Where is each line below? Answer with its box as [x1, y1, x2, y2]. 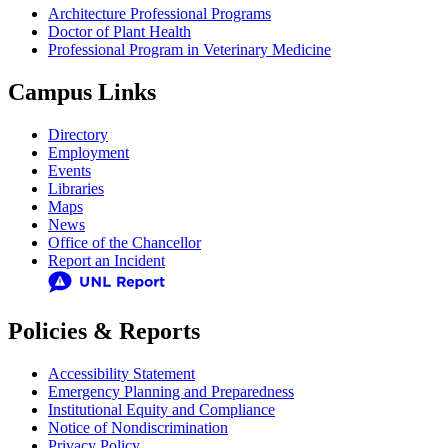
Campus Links [8, 78, 156, 105]
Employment [48, 143, 129, 161]
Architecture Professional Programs [48, 5, 271, 23]
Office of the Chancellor [48, 233, 201, 251]
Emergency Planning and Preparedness [48, 382, 294, 400]
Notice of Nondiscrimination [48, 418, 228, 436]
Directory [48, 125, 108, 143]
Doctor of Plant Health [48, 23, 191, 41]
